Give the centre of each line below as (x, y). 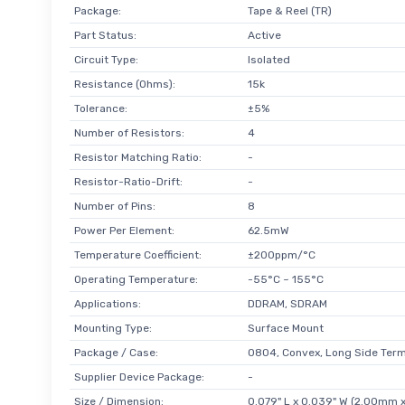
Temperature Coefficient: (137, 254)
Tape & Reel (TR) (289, 10)
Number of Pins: (114, 206)
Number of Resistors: (129, 132)
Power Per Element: (124, 230)
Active (264, 35)
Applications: (107, 303)
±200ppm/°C (281, 254)
